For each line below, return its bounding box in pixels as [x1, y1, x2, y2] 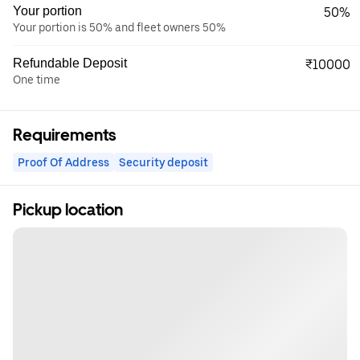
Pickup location [13, 200, 123, 220]
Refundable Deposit [13, 56, 127, 71]
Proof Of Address [18, 156, 109, 170]
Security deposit [119, 156, 208, 170]
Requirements [13, 125, 116, 145]
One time [13, 73, 60, 87]
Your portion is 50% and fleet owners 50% [13, 21, 226, 35]
